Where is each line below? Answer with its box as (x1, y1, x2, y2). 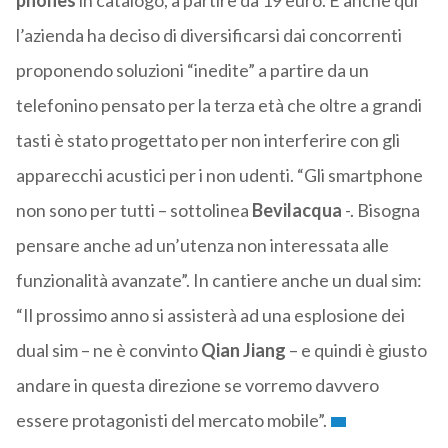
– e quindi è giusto (285, 339, 427, 362)
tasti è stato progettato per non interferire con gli (15, 129, 400, 152)
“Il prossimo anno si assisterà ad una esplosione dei (15, 304, 405, 327)
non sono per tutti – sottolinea (15, 199, 252, 222)
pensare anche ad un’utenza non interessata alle (15, 234, 389, 257)
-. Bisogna (341, 199, 420, 222)
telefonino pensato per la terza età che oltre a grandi (15, 94, 422, 117)
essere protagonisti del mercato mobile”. (15, 409, 327, 432)
